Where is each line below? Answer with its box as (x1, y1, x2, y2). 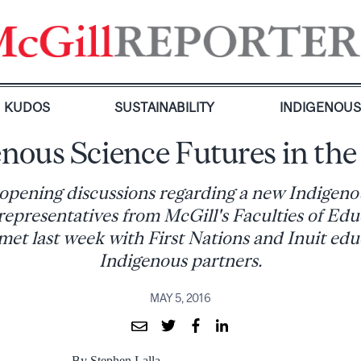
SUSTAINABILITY (114, 100, 215, 114)
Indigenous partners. (99, 251, 262, 271)
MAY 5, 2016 (150, 291, 211, 305)
